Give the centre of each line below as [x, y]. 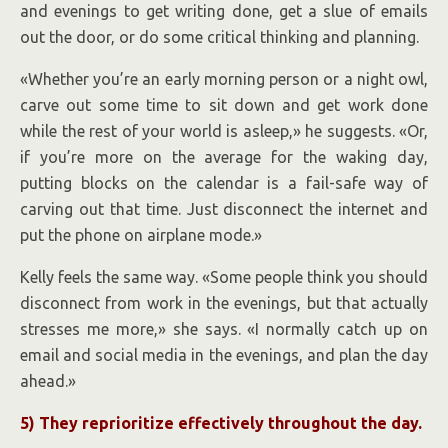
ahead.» [48, 381]
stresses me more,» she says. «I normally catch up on [224, 329]
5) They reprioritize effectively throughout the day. [221, 423]
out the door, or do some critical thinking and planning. [219, 37]
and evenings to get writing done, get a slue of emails [224, 11]
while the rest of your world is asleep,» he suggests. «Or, [224, 131]
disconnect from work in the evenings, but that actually [224, 303]
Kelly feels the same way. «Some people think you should [224, 277]
